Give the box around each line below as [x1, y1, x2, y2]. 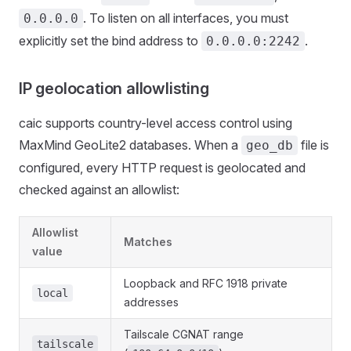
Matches [124, 235, 172, 248]
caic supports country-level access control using [19, 115, 292, 131]
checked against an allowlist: [19, 182, 179, 197]
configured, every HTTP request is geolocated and [19, 160, 306, 175]
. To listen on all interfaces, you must [83, 10, 288, 26]
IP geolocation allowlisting [19, 79, 209, 98]
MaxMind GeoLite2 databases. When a [19, 137, 241, 153]
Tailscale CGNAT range [124, 327, 244, 341]
